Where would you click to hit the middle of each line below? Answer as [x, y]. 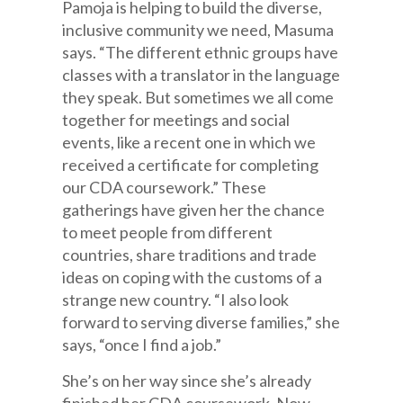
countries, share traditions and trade [190, 255]
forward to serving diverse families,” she [201, 322]
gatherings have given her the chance [194, 210]
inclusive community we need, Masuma [198, 30]
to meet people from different [168, 232]
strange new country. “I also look [176, 300]
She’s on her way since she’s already [187, 381]
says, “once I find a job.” [142, 345]
